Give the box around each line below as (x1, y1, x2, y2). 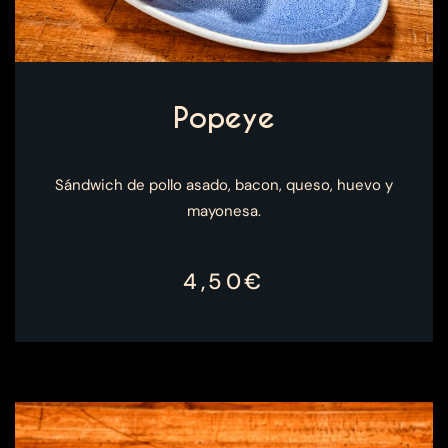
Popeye (173, 100, 275, 137)
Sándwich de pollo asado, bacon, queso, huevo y (55, 175, 393, 196)
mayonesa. (187, 201, 261, 222)
